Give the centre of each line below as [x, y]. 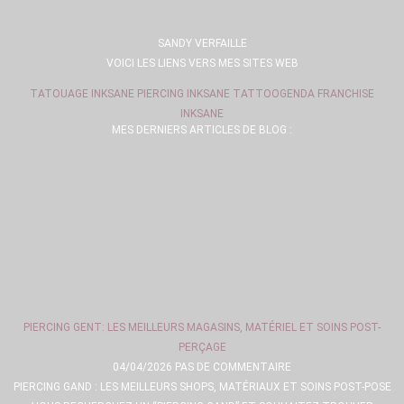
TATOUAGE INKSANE [83, 94]
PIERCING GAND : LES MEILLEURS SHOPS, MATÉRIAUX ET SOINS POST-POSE [202, 387]
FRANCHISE [346, 94]
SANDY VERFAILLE [202, 43]
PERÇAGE [202, 347]
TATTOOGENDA [275, 94]
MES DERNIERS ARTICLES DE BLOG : [202, 130]
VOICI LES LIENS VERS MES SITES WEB [202, 63]
